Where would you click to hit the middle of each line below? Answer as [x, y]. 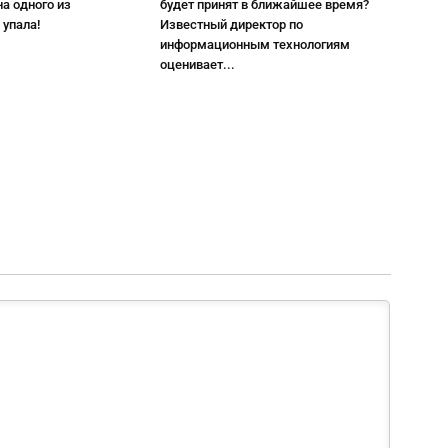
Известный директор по [232, 25]
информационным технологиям [255, 45]
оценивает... [198, 65]
